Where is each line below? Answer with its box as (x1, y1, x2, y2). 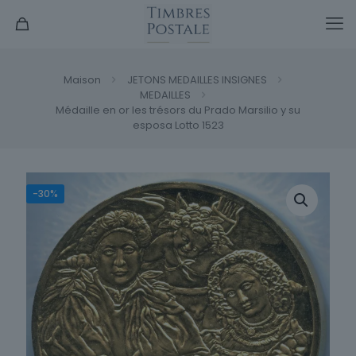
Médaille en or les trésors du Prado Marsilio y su (56, 103, 300, 118)
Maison (63, 72, 101, 87)
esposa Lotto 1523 (132, 118, 224, 133)
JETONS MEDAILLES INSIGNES (126, 72, 267, 87)
